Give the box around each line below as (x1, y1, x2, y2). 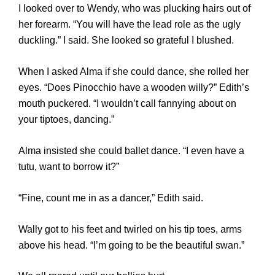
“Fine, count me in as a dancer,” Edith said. (18, 192, 203, 203)
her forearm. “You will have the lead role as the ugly (18, 19, 241, 30)
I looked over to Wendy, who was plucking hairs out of (18, 3, 250, 14)
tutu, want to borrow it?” (18, 161, 119, 172)
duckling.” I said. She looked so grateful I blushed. (18, 35, 234, 46)
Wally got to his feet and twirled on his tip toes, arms (18, 223, 242, 234)
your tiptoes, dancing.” (18, 114, 114, 125)
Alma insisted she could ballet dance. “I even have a (18, 145, 244, 156)
